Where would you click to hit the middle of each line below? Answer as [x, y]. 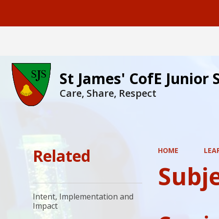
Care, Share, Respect [108, 93]
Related [62, 156]
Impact [45, 206]
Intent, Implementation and [83, 197]
